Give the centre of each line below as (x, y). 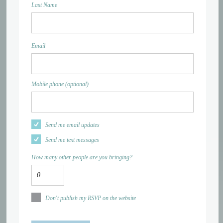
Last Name (45, 5)
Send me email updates (73, 125)
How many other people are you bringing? (82, 158)
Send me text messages (72, 140)
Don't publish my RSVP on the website (91, 198)
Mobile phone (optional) (60, 84)
